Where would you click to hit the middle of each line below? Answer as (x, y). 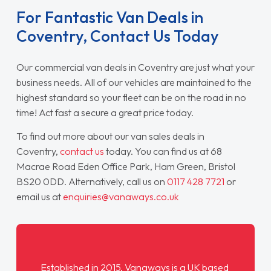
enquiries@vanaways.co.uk (121, 196)
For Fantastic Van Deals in (109, 17)
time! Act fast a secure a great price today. (105, 113)
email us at (39, 196)
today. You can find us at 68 (163, 151)
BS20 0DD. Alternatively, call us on (91, 181)
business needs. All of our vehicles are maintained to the (134, 82)
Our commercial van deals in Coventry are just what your (135, 67)
